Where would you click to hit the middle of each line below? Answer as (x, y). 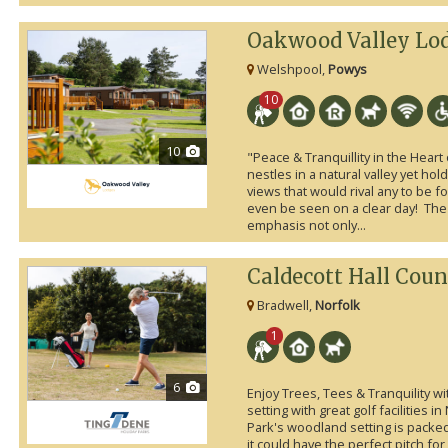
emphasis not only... (306, 225)
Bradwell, (284, 305)
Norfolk (337, 305)
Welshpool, (290, 69)
